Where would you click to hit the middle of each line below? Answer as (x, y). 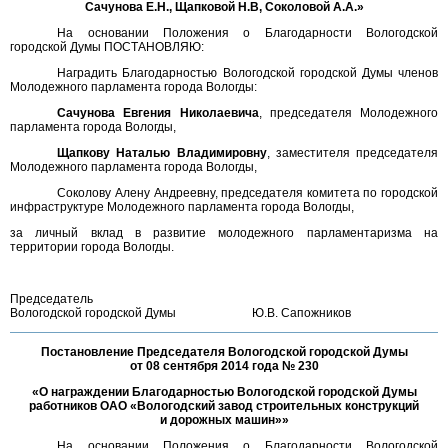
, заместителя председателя (352, 153)
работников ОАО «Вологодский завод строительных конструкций (224, 406)
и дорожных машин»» (224, 420)
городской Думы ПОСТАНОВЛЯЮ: (107, 47)
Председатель (51, 299)
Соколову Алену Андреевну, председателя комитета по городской (247, 193)
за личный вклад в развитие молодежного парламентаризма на (224, 233)
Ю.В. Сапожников (345, 313)
